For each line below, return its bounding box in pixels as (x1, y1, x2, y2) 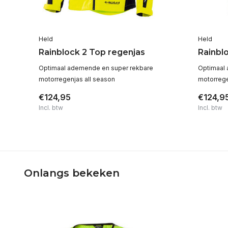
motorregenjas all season (39, 75, 116, 83)
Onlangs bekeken (24, 167, 120, 180)
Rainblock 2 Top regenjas (39, 47, 146, 58)
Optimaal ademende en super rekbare (39, 64, 154, 72)
